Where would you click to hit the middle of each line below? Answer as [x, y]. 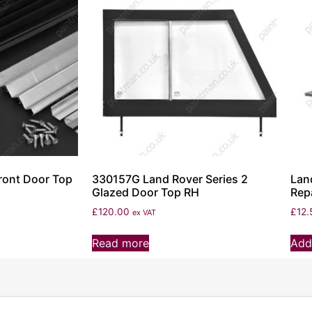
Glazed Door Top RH [146, 193]
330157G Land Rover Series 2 [170, 179]
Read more [120, 243]
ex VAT [144, 213]
